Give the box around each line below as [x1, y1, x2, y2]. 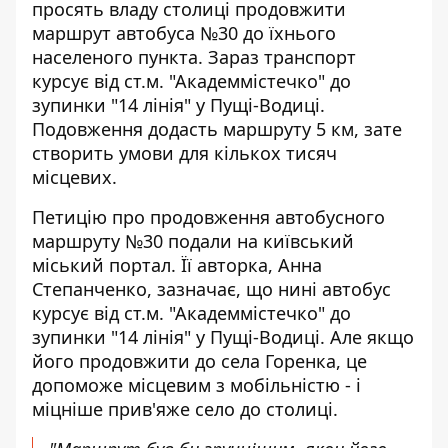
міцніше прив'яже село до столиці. [32, 397, 338, 421]
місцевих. [32, 165, 117, 189]
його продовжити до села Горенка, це [32, 349, 367, 373]
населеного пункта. [32, 45, 208, 69]
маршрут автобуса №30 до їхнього [32, 21, 336, 45]
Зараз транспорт [208, 45, 356, 69]
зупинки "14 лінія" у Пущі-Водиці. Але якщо [32, 325, 414, 349]
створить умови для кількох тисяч [32, 141, 337, 165]
